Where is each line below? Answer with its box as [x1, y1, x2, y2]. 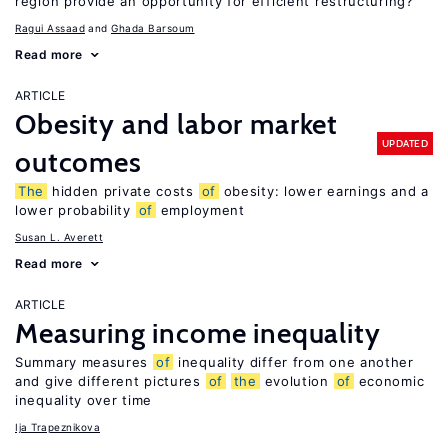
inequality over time [15, 392, 152, 408]
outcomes [15, 145, 142, 179]
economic [353, 373, 425, 389]
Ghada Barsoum [111, 22, 195, 34]
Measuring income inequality [15, 316, 381, 350]
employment [156, 202, 245, 218]
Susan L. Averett [15, 231, 103, 243]
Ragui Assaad [15, 22, 85, 34]
